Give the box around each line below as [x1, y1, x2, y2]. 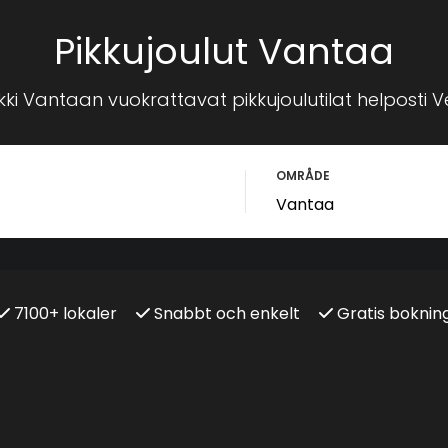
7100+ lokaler [10, 302, 117, 325]
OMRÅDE [276, 167, 330, 184]
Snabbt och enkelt [150, 302, 300, 325]
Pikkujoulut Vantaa [54, 26, 394, 77]
